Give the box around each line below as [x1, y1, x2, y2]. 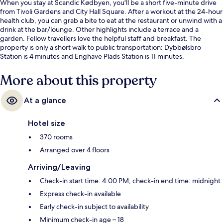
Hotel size [28, 118, 65, 128]
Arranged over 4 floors [40, 145, 110, 155]
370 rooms [40, 132, 73, 142]
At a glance [24, 96, 66, 106]
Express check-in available [40, 189, 121, 199]
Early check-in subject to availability [40, 202, 149, 212]
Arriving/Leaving [28, 162, 91, 172]
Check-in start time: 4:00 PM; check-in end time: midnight [40, 176, 221, 186]
